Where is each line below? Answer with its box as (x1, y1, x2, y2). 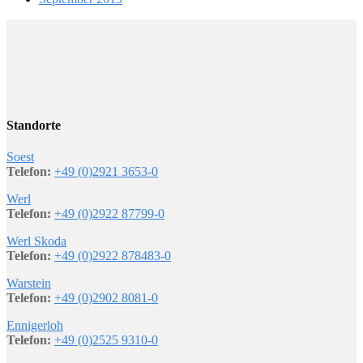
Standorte (6, 117, 61, 132)
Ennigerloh (6, 318, 63, 332)
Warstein (6, 275, 51, 290)
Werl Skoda (6, 233, 66, 248)
